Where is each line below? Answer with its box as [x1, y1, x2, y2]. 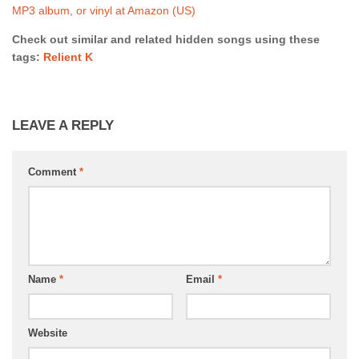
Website [28, 327, 67, 340]
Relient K [43, 50, 93, 64]
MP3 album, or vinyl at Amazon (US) [12, 3, 196, 17]
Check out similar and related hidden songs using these [12, 33, 320, 46]
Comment [28, 166, 79, 179]
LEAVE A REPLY [12, 118, 114, 134]
